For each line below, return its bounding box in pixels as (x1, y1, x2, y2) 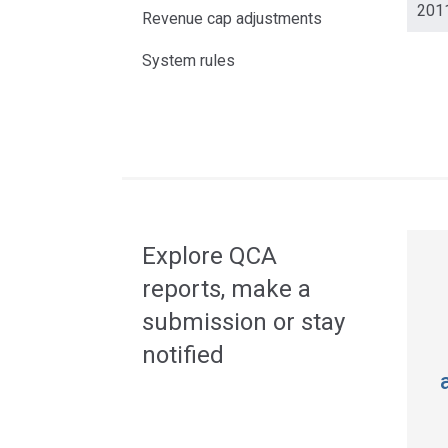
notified (142, 341, 224, 369)
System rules (142, 51, 235, 70)
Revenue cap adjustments (142, 9, 322, 28)
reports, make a (142, 275, 311, 303)
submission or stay (142, 308, 345, 336)
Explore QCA (142, 242, 277, 270)
